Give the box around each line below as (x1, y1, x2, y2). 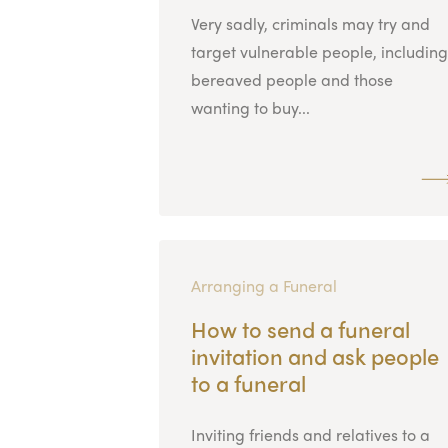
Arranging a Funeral (190, 273, 337, 297)
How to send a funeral (190, 312, 410, 345)
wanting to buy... (190, 95, 310, 119)
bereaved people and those (190, 67, 393, 91)
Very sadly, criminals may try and (190, 11, 430, 35)
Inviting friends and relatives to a (190, 422, 430, 446)
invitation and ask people (190, 339, 439, 372)
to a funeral (190, 366, 306, 399)
